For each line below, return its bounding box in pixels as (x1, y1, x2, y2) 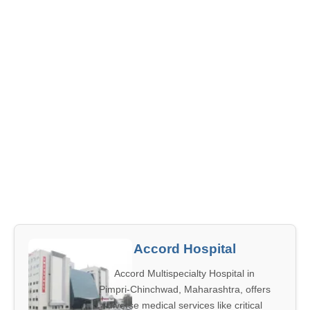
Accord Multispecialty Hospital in (114, 268, 255, 279)
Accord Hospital (133, 241, 236, 256)
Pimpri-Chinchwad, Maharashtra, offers (98, 284, 271, 295)
